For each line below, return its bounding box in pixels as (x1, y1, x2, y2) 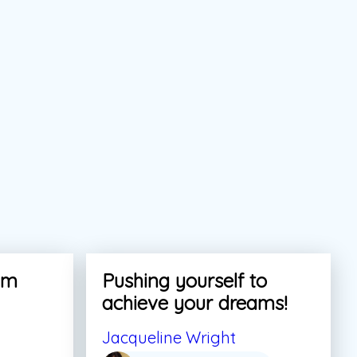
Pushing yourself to (101, 268, 267, 292)
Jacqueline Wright (101, 327, 236, 347)
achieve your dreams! (101, 290, 287, 315)
